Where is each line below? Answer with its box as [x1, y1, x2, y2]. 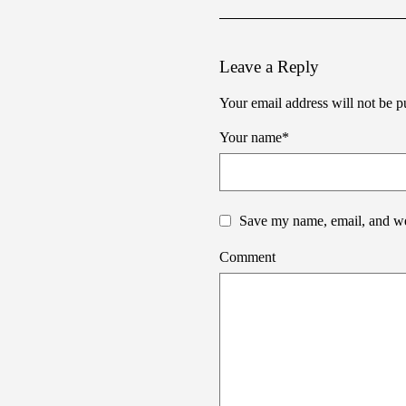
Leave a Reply [219, 57, 319, 77]
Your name [219, 130, 282, 146]
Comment [219, 248, 275, 265]
